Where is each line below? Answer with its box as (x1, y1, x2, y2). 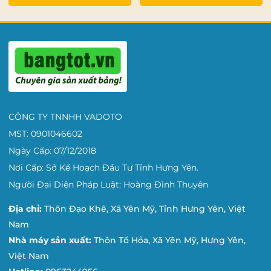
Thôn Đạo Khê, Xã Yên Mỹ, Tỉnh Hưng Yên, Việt (44, 203, 246, 214)
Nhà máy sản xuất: (8, 234, 94, 246)
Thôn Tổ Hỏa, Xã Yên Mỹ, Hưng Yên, (94, 234, 246, 246)
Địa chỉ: (8, 203, 44, 214)
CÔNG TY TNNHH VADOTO (8, 111, 122, 122)
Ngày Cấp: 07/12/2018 (8, 145, 96, 156)
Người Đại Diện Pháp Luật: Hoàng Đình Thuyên (8, 178, 208, 190)
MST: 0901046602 (8, 128, 82, 139)
